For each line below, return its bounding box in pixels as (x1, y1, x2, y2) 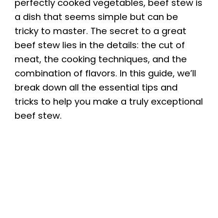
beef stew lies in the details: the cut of (15, 39, 185, 52)
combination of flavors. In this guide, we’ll (15, 67, 196, 80)
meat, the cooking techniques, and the (15, 53, 187, 66)
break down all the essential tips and (15, 81, 178, 94)
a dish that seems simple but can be (15, 11, 178, 23)
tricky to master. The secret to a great (15, 25, 186, 37)
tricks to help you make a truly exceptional (15, 95, 203, 108)
